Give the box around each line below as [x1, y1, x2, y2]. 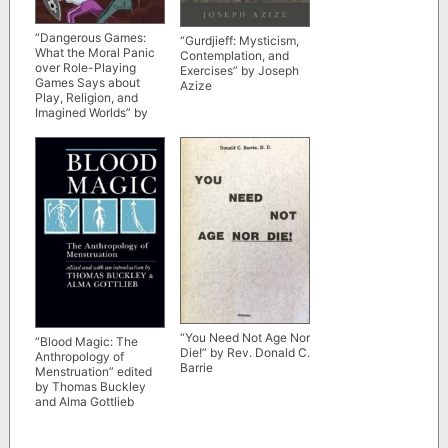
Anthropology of [34, 348, 124, 364]
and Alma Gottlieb [34, 393, 134, 409]
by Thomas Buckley [34, 378, 146, 394]
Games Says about [34, 75, 140, 91]
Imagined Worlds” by [34, 105, 148, 121]
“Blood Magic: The [34, 333, 138, 349]
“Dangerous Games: [34, 30, 146, 46]
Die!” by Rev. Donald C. [179, 344, 310, 360]
